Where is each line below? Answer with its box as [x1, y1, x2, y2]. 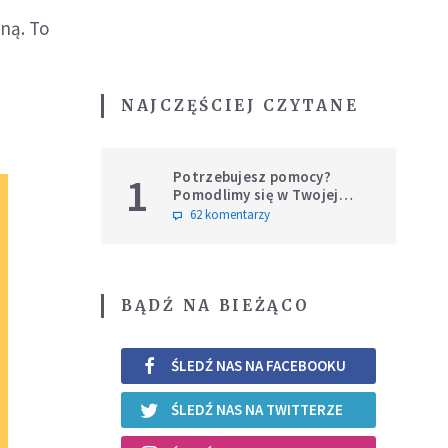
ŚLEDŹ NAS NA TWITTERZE [171, 400, 343, 420]
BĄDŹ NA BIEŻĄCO [121, 295, 310, 315]
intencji [173, 202, 226, 222]
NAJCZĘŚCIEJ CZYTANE [121, 95, 359, 115]
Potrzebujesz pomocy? [173, 166, 331, 186]
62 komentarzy [190, 205, 270, 223]
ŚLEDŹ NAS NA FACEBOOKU [171, 356, 346, 376]
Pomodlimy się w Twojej [173, 184, 339, 204]
